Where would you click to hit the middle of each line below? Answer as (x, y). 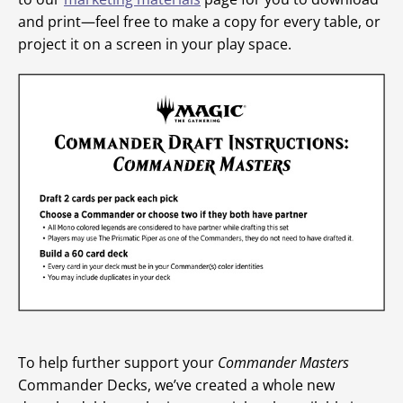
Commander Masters (283, 363)
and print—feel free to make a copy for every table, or (199, 22)
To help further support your (118, 363)
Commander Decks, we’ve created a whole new (176, 385)
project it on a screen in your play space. (155, 44)
